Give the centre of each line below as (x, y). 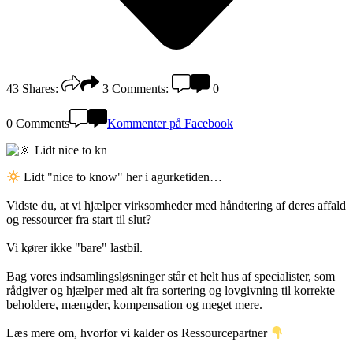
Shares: (40, 88)
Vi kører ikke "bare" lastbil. (74, 248)
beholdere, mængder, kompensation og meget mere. (134, 305)
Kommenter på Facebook (170, 123)
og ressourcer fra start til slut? (79, 220)
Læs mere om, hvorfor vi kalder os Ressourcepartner (138, 333)
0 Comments (38, 123)
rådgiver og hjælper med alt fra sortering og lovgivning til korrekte (171, 291)
